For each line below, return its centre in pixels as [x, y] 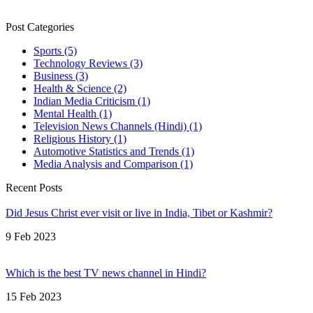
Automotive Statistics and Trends [106, 152]
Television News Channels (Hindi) [110, 126]
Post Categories [40, 27]
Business [53, 76]
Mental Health [65, 114]
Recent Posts [34, 188]
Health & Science [72, 89]
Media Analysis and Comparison [105, 164]
